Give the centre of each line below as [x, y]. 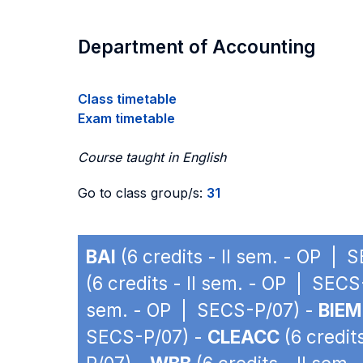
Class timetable [127, 99]
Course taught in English [152, 157]
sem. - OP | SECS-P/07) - [202, 310]
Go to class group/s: [142, 193]
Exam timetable [126, 118]
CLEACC [243, 337]
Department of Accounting [196, 47]
